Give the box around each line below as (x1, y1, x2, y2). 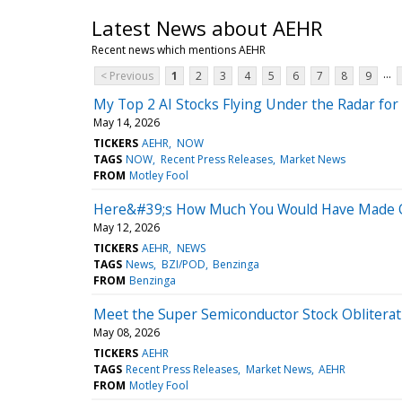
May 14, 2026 (93, 114, 160, 130)
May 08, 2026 (93, 324, 160, 340)
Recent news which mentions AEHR (92, 41, 266, 57)
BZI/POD (161, 256, 205, 272)
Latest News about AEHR (92, 13, 323, 41)
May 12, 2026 (93, 219, 160, 235)
